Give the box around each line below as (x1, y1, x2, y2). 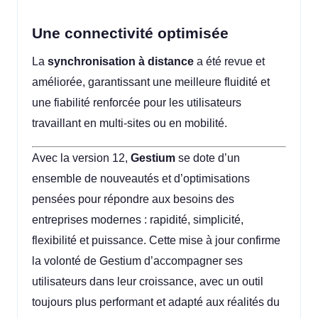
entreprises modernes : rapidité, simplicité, (32, 213, 243, 226)
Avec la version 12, (32, 151, 131, 164)
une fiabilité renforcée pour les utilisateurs (32, 97, 241, 109)
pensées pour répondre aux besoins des (32, 192, 234, 205)
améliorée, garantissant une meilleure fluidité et (32, 76, 270, 89)
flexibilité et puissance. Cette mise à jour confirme (32, 234, 280, 246)
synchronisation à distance (48, 55, 194, 68)
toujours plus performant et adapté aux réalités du (32, 295, 280, 308)
